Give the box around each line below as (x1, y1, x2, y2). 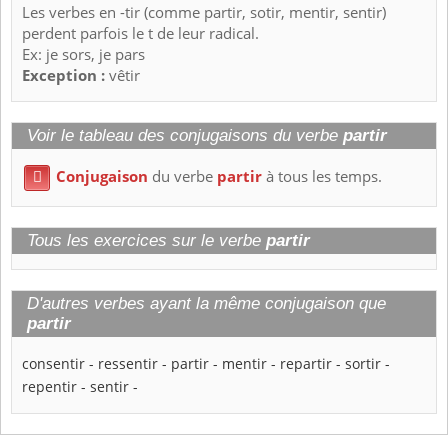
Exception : (22, 65, 109, 87)
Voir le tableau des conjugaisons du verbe (27, 126, 343, 146)
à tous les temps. (262, 166, 382, 188)
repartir (280, 354, 332, 374)
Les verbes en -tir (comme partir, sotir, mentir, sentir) (22, 2, 386, 24)
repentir (22, 377, 77, 397)
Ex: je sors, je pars (22, 44, 145, 66)
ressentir (98, 354, 158, 374)
